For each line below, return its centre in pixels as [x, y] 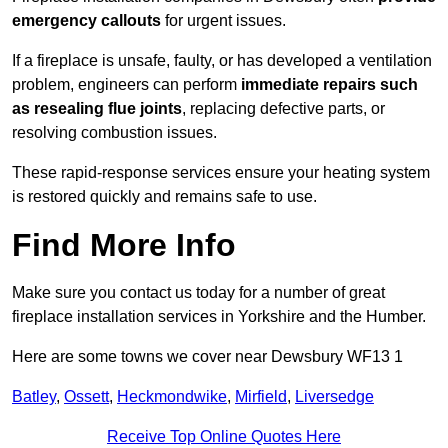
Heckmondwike [172, 397]
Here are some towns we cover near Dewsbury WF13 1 [207, 357]
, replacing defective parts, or [283, 109]
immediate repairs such [329, 85]
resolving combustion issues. [114, 133]
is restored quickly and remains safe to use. [164, 197]
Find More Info [124, 245]
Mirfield [261, 397]
